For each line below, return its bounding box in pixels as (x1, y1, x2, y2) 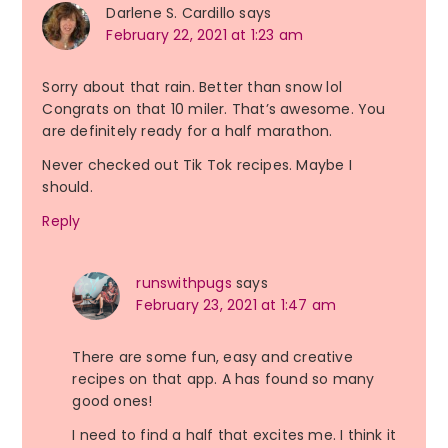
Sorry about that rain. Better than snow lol (42, 77, 342, 98)
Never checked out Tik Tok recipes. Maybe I (42, 155, 352, 176)
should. (42, 177, 93, 198)
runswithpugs (136, 273, 232, 294)
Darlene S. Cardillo (106, 3, 236, 24)
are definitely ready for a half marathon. (42, 121, 333, 142)
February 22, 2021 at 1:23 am (106, 25, 303, 46)
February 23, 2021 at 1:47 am (136, 295, 336, 316)
